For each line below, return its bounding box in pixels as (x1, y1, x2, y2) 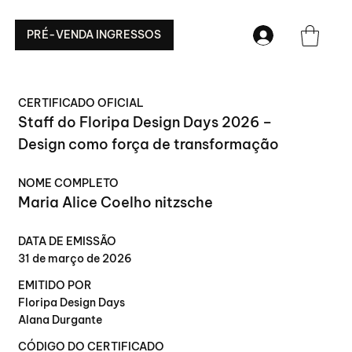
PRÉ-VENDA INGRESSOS (27, 27, 162, 42)
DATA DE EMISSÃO (18, 234, 117, 248)
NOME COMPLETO (18, 176, 119, 190)
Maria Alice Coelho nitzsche (18, 193, 214, 211)
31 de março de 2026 (18, 251, 133, 266)
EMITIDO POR (18, 278, 93, 292)
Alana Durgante (18, 313, 103, 327)
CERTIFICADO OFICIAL (18, 96, 145, 110)
